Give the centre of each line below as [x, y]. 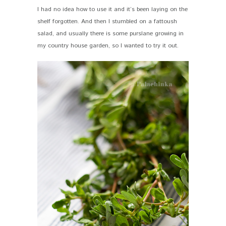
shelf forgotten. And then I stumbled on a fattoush [107, 22]
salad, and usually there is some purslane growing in [110, 34]
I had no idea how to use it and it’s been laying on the [112, 10]
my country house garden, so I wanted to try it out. [108, 46]
